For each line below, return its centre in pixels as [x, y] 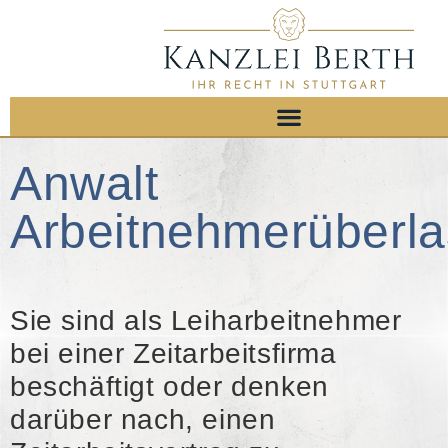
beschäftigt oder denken [169, 386]
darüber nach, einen [143, 419]
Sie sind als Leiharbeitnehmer [206, 320]
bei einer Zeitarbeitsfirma [173, 353]
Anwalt [84, 183]
